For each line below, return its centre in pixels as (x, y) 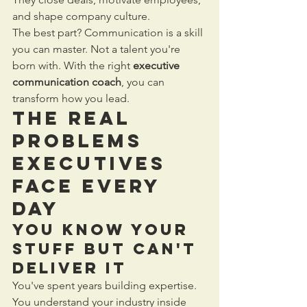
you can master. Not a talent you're (98, 49)
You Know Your (104, 230)
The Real (76, 118)
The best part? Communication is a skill (109, 33)
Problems (82, 140)
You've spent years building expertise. (106, 285)
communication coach (67, 82)
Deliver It (70, 268)
